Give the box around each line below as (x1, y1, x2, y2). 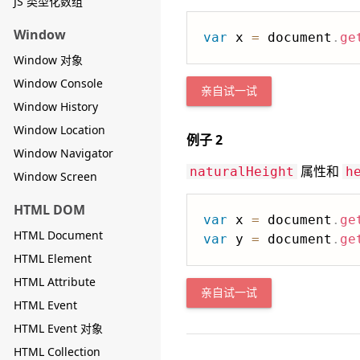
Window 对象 (14, 52, 83, 67)
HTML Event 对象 (14, 321, 103, 336)
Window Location (14, 122, 105, 137)
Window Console (14, 76, 103, 91)
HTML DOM (14, 201, 85, 219)
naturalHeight (190, 164, 294, 179)
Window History (14, 99, 98, 114)
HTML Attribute (14, 274, 96, 289)
